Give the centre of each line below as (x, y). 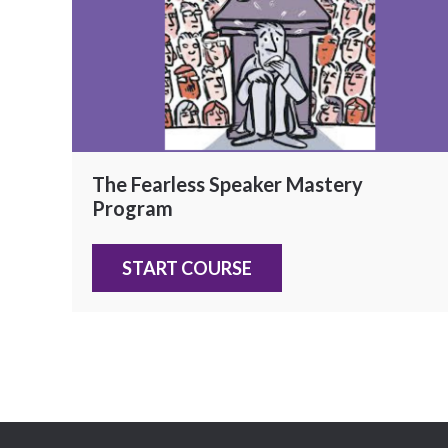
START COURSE (187, 268)
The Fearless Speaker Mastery (227, 184)
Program (132, 208)
